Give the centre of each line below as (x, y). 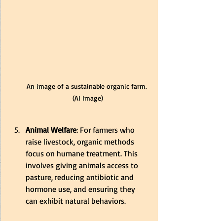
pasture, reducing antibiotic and (81, 177)
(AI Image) (88, 98)
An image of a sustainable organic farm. (88, 86)
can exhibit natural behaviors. (76, 201)
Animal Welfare (51, 129)
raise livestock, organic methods (81, 141)
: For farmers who (107, 129)
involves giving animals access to (83, 165)
